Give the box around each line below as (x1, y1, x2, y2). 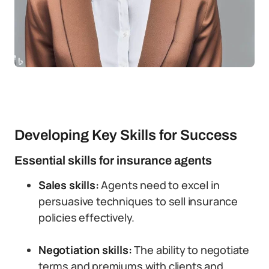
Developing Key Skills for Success (14, 127, 237, 143)
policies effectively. (38, 210, 135, 225)
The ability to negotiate (134, 243, 250, 257)
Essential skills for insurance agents (14, 154, 212, 167)
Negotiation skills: (38, 243, 134, 257)
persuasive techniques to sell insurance (38, 194, 238, 208)
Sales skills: (38, 178, 101, 192)
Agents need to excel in (101, 178, 220, 192)
